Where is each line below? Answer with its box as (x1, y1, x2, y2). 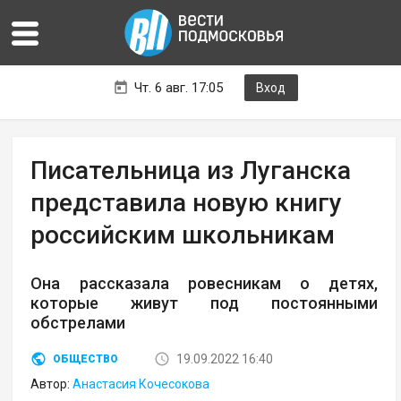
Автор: (30, 377, 73, 392)
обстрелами (30, 313, 126, 333)
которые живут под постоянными (30, 294, 379, 313)
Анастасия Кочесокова (73, 377, 210, 392)
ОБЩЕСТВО (53, 353, 119, 366)
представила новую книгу (30, 188, 343, 218)
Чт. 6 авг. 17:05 (133, 80, 223, 97)
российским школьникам (30, 220, 336, 251)
